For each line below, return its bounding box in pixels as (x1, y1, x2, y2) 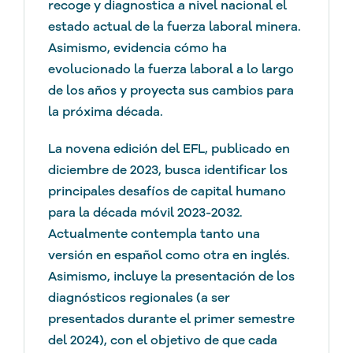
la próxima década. (47, 103, 163, 120)
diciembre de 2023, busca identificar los (47, 162, 288, 178)
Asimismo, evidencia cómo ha (47, 39, 227, 56)
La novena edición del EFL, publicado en (47, 140, 290, 157)
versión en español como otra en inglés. (47, 247, 290, 263)
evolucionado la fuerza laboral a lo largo (47, 61, 294, 77)
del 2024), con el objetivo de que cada (47, 332, 277, 348)
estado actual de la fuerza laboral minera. (47, 18, 301, 35)
